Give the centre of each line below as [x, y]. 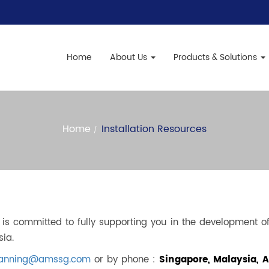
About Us [130, 57]
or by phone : [123, 260]
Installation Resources [154, 129]
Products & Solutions [216, 57]
